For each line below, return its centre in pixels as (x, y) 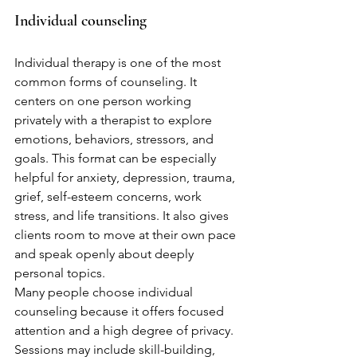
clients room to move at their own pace (127, 235)
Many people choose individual (105, 292)
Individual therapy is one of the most (119, 63)
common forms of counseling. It (107, 82)
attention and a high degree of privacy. (126, 330)
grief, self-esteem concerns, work (110, 196)
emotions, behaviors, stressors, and (116, 139)
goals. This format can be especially (117, 158)
